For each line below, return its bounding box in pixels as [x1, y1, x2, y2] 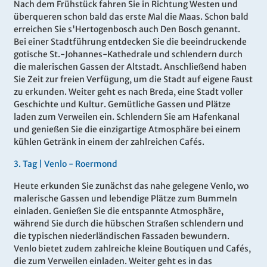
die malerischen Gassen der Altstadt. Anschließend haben [14, 61, 247, 73]
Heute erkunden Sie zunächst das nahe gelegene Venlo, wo [14, 181, 249, 192]
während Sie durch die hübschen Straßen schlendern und [14, 218, 244, 229]
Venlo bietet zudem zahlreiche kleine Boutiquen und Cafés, [14, 243, 251, 254]
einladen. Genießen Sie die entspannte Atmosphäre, [14, 206, 223, 217]
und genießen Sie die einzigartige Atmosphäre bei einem [14, 124, 241, 135]
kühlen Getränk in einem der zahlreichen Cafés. [14, 136, 204, 148]
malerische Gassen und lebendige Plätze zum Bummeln [14, 193, 237, 204]
